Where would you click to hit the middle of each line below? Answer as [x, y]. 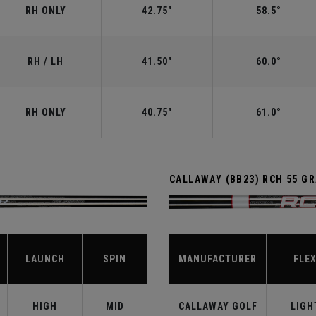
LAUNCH [45, 259]
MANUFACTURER [218, 259]
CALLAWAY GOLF [218, 306]
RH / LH [45, 61]
